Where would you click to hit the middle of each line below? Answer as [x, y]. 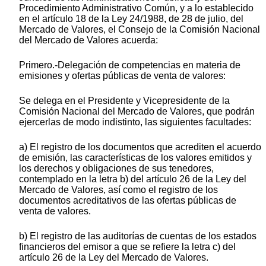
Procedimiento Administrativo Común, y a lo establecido [136, 8]
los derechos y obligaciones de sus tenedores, [116, 169]
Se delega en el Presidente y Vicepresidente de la [124, 101]
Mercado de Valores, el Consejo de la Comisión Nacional [140, 30]
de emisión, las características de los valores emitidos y [135, 158]
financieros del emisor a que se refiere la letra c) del [127, 247]
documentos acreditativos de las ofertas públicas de [128, 201]
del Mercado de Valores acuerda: [88, 40]
